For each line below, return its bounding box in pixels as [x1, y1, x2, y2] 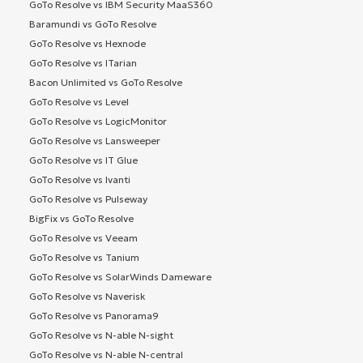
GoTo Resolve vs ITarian [29, 57, 137, 70]
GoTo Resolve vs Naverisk [29, 290, 145, 303]
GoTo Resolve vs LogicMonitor [29, 115, 167, 128]
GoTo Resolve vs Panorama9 [29, 310, 159, 322]
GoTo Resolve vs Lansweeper [29, 135, 160, 147]
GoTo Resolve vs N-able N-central [29, 348, 183, 361]
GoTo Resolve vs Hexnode [29, 37, 146, 50]
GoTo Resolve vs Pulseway [29, 193, 147, 206]
